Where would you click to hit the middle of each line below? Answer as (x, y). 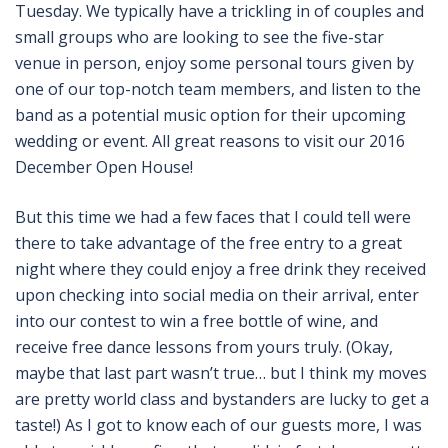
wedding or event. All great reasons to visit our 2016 (210, 140)
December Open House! (104, 166)
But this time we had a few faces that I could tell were (213, 216)
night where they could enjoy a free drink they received (220, 268)
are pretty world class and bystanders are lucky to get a (222, 398)
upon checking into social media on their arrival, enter (217, 294)
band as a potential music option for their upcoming (210, 114)
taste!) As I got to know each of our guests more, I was (218, 424)
